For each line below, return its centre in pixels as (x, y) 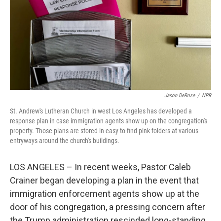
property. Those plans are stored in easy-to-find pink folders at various (104, 131)
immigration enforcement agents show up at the (105, 194)
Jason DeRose (180, 95)
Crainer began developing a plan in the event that (104, 180)
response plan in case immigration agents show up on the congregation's (109, 121)
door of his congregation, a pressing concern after (108, 207)
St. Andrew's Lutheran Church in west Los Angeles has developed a (101, 111)
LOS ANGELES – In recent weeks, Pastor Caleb (100, 167)
